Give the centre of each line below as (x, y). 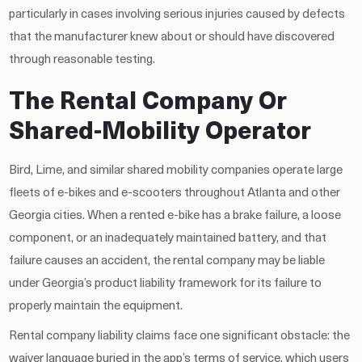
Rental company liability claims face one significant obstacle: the (180, 336)
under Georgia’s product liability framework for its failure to (166, 284)
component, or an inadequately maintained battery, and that (168, 238)
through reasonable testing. (82, 60)
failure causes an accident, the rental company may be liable (167, 261)
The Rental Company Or (148, 103)
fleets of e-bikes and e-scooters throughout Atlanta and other (175, 193)
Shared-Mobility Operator (160, 133)
